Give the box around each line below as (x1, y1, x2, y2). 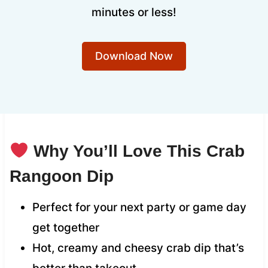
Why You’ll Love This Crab (28, 141, 245, 160)
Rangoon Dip (9, 166, 114, 185)
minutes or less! (92, 5, 176, 19)
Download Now (95, 49, 173, 62)
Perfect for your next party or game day (32, 200, 246, 214)
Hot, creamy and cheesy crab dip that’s (32, 240, 244, 255)
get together (32, 220, 99, 234)
